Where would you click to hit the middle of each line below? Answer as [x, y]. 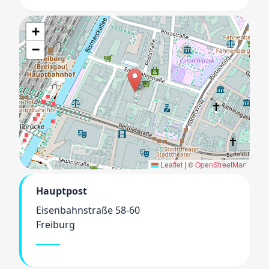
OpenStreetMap [221, 164]
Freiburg [56, 225]
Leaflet [170, 164]
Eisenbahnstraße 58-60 [88, 210]
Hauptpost [62, 191]
